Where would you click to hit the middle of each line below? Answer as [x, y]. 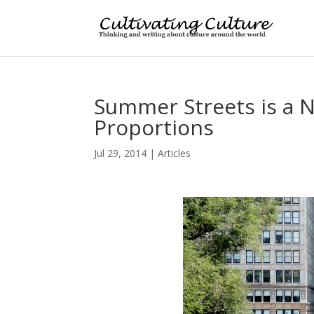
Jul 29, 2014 [121, 153]
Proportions [154, 127]
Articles [175, 153]
